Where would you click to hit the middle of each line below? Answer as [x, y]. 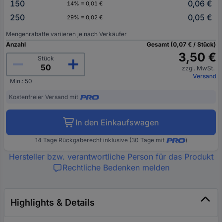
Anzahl [16, 44]
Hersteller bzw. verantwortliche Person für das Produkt [111, 157]
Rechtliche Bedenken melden [116, 167]
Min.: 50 [21, 81]
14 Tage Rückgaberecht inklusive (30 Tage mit [100, 140]
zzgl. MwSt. [199, 68]
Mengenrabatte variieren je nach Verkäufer [66, 34]
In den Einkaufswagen [117, 122]
